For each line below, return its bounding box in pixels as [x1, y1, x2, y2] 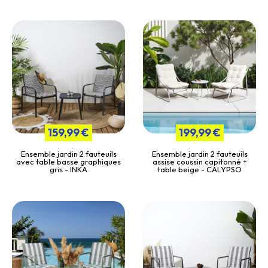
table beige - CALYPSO [157, 165, 242, 174]
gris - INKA [50, 165, 87, 174]
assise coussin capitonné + [152, 157, 247, 166]
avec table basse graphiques [16, 157, 121, 166]
